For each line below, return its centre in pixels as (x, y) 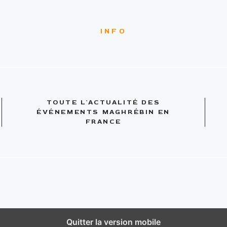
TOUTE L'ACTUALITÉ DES (103, 103)
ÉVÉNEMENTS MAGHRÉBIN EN (103, 112)
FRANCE (103, 122)
